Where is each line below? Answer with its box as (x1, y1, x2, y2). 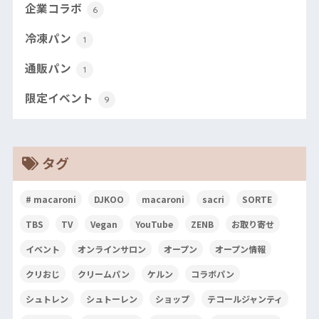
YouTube (135, 218, 173, 231)
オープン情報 (214, 243, 266, 256)
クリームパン (77, 268, 130, 281)
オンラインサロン (77, 243, 146, 256)
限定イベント (24, 90, 96, 107)
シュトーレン (85, 293, 137, 305)
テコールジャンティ (206, 293, 283, 305)
